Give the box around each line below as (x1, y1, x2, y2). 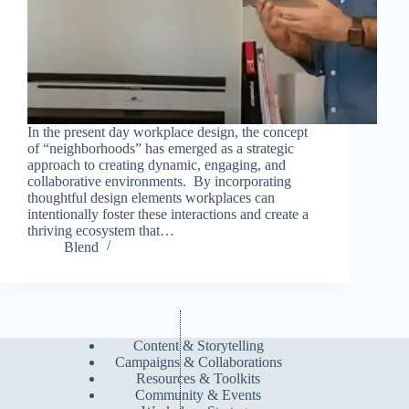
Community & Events (135, 387, 262, 404)
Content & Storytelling (132, 338, 264, 354)
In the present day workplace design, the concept (27, 123, 308, 140)
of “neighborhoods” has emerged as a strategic (27, 140, 294, 156)
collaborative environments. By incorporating (27, 173, 291, 189)
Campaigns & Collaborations (114, 354, 282, 371)
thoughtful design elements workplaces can (27, 189, 275, 205)
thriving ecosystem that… (27, 222, 174, 238)
